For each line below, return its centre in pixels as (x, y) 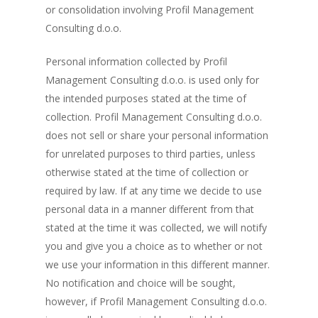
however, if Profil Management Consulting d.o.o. (156, 301)
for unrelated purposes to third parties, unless (150, 154)
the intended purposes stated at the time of (146, 98)
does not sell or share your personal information (157, 135)
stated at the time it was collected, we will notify (156, 227)
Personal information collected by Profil (136, 61)
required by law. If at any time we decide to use (154, 191)
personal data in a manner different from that (150, 209)
